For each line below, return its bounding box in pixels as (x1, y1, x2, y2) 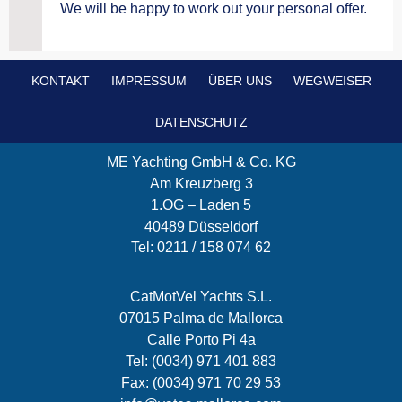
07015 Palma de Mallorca (119, 310, 283, 327)
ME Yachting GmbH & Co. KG (106, 153, 296, 170)
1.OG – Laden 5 (151, 197, 251, 213)
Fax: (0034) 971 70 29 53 (121, 374, 281, 390)
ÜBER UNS (207, 73, 272, 88)
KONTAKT (31, 73, 90, 88)
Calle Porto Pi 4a (146, 332, 256, 348)
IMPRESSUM (110, 73, 187, 88)
